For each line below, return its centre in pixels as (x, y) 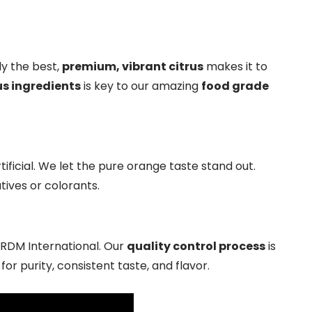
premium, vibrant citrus (133, 67)
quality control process (196, 246)
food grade (235, 86)
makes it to (235, 67)
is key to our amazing (141, 86)
